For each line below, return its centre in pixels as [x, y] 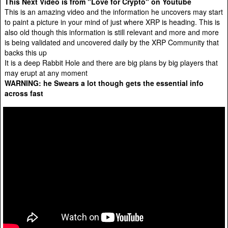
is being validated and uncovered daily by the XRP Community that [112, 42]
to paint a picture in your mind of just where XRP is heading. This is [112, 22]
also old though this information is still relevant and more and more [112, 32]
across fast [24, 93]
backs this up [26, 52]
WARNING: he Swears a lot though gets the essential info [104, 83]
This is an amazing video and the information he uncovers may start [114, 11]
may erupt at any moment [46, 73]
